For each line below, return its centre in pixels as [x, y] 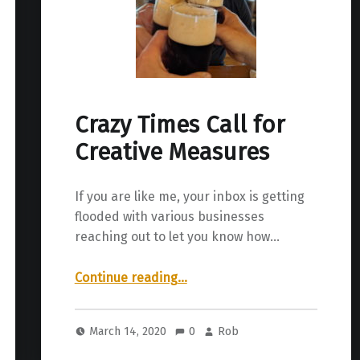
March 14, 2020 [130, 331]
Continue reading [126, 278]
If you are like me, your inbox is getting [189, 197]
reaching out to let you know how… [177, 237]
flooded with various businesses [169, 217]
